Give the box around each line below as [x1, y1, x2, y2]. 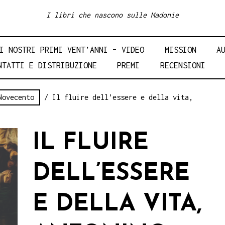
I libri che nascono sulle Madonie [46, 11, 179, 20]
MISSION [164, 45, 196, 55]
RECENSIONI [160, 61, 205, 70]
